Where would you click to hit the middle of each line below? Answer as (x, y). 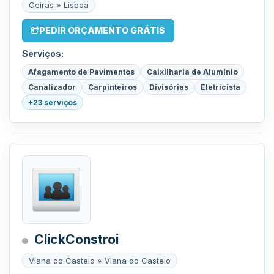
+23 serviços (53, 102)
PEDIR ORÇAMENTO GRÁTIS (102, 30)
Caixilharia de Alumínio (192, 72)
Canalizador (52, 87)
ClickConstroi (76, 239)
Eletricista (220, 87)
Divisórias (169, 87)
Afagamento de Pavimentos (81, 72)
